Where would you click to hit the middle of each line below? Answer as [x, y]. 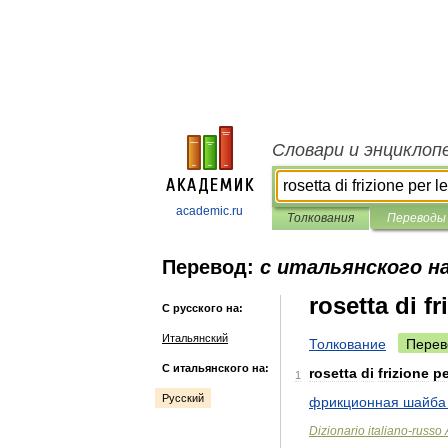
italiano [388, 431]
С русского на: [202, 308]
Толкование [347, 344]
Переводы [416, 218]
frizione [403, 373]
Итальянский [195, 338]
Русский [183, 398]
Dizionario [337, 431]
